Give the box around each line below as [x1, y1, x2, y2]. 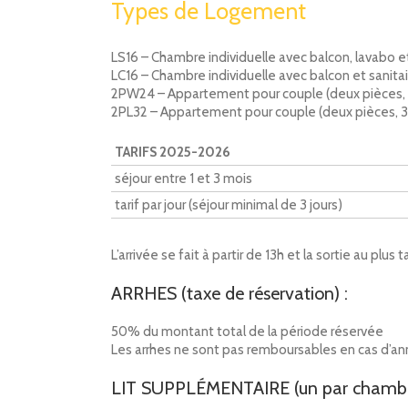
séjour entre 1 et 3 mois [115, 170, 252, 187]
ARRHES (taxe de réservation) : [111, 282, 348, 304]
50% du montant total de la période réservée [111, 323, 383, 340]
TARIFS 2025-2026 [115, 144, 230, 160]
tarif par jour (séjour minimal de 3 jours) [115, 197, 342, 213]
